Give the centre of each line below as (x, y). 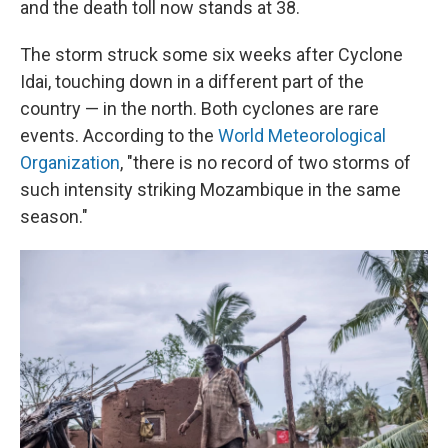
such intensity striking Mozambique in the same (210, 189)
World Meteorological (302, 135)
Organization (70, 162)
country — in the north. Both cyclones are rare (199, 108)
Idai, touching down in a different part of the (192, 81)
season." (54, 216)
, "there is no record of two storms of (265, 162)
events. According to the (119, 135)
